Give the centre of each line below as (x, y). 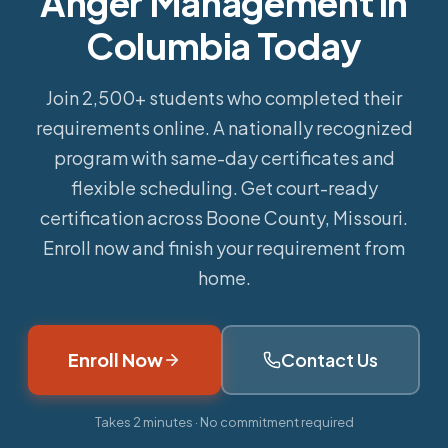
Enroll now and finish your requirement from (224, 247)
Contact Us (329, 359)
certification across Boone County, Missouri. (224, 217)
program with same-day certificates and (224, 157)
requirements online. (124, 127)
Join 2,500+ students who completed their (224, 97)
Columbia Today (224, 45)
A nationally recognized (312, 127)
